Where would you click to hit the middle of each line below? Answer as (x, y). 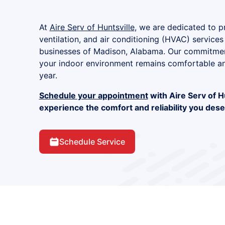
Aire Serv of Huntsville (92, 27)
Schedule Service (92, 142)
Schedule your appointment (93, 95)
